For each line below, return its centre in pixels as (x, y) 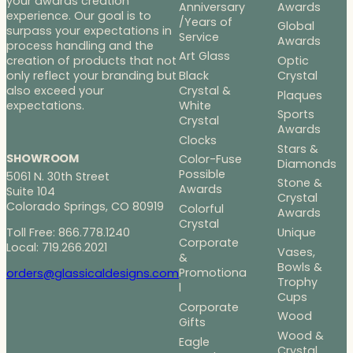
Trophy (297, 282)
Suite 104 (34, 191)
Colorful (201, 208)
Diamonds (307, 163)
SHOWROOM (43, 158)
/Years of (206, 22)
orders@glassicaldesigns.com (93, 274)
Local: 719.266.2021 (57, 247)
